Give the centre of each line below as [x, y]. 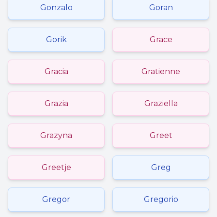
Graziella [161, 103]
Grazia [56, 103]
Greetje [56, 167]
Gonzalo [56, 8]
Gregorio [161, 199]
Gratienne [161, 71]
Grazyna [56, 135]
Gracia [56, 71]
